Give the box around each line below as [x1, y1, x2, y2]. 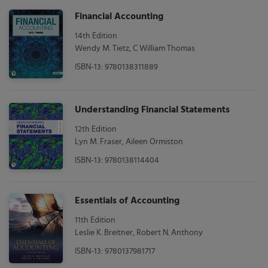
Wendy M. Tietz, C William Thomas [75, 44, 195, 53]
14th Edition [75, 32, 117, 40]
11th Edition [75, 216, 115, 225]
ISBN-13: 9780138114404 [75, 156, 159, 165]
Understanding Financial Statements [75, 102, 230, 118]
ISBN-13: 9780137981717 [75, 247, 155, 256]
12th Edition [75, 125, 117, 133]
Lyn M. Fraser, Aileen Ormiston [75, 138, 183, 146]
